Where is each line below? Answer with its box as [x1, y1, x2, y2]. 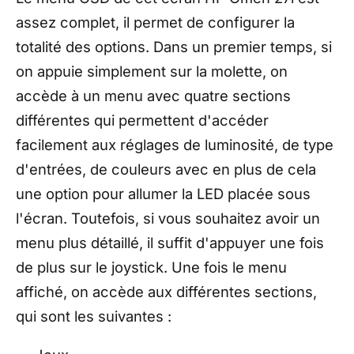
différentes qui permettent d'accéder [16, 111, 269, 129]
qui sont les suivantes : [16, 307, 171, 325]
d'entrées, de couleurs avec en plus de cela [16, 160, 316, 178]
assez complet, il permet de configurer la [16, 13, 295, 31]
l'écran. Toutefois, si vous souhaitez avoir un [16, 209, 320, 227]
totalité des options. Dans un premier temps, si [16, 37, 332, 55]
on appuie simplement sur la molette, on [16, 62, 288, 80]
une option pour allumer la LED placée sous [16, 184, 311, 202]
